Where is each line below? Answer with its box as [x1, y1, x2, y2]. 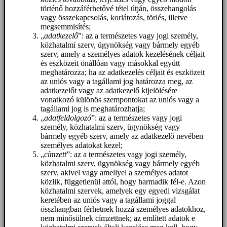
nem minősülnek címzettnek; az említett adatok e [41, 213, 195, 222]
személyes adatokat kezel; [41, 140, 123, 149]
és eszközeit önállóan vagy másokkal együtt [41, 58, 180, 67]
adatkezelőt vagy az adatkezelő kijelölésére [41, 86, 177, 95]
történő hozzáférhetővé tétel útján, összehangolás [41, 4, 196, 13]
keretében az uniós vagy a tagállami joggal [41, 195, 176, 204]
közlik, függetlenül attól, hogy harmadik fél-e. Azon [41, 177, 206, 186]
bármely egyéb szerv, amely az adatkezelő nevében [41, 131, 203, 140]
